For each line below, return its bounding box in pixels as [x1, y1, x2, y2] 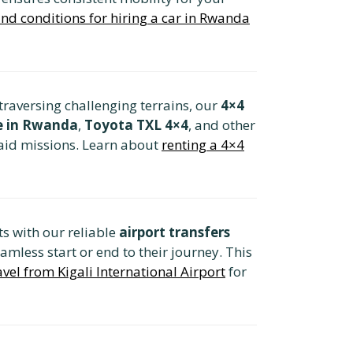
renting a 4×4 [162, 135, 244, 154]
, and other [188, 115, 255, 134]
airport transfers [119, 222, 230, 241]
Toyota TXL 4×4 [84, 115, 188, 134]
